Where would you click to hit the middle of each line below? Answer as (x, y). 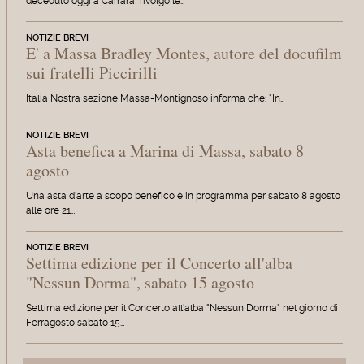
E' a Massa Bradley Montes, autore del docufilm (184, 54)
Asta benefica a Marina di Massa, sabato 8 (165, 151)
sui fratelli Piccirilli (91, 73)
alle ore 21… (50, 210)
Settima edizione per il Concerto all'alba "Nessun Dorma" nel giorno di (182, 308)
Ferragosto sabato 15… (75, 322)
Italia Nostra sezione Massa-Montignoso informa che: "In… (155, 99)
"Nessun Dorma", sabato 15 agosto (140, 282)
